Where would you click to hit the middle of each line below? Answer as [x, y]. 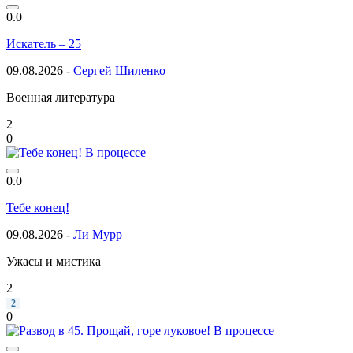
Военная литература [61, 97]
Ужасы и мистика [54, 261]
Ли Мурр [98, 234]
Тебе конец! [38, 207]
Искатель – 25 [44, 43]
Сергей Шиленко [119, 70]
